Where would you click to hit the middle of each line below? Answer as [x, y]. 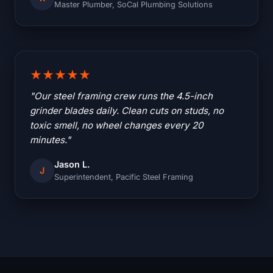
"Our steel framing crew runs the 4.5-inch [121, 96]
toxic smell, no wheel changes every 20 [117, 126]
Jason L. [72, 165]
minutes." [50, 140]
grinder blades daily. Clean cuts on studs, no [127, 111]
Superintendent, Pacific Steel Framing [124, 177]
